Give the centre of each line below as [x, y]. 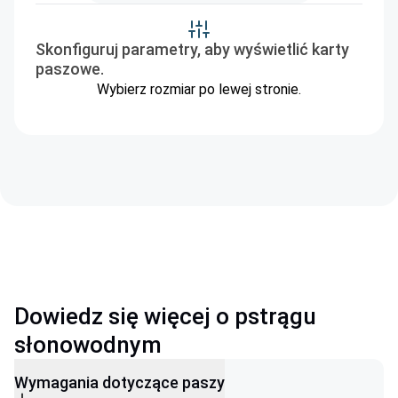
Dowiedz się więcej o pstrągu [165, 316]
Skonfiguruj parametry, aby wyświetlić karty [192, 49]
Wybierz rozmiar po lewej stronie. [199, 89]
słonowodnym [88, 345]
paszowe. [70, 68]
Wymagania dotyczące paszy [119, 382]
